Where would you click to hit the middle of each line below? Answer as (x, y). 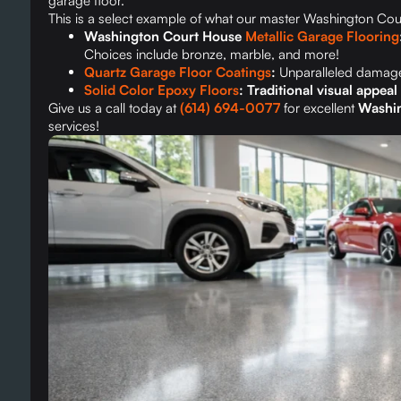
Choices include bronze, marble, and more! (211, 55)
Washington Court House (164, 37)
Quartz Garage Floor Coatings (177, 73)
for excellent (319, 108)
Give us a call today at (114, 108)
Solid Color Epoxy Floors (161, 90)
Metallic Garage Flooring (322, 37)
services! (73, 126)
